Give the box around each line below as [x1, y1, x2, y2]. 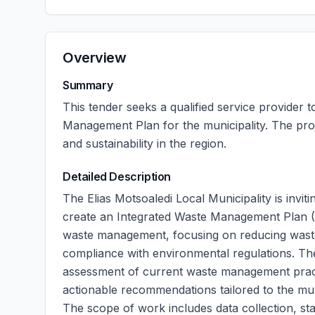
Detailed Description [63, 169, 171, 184]
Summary [63, 78, 113, 92]
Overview [63, 49, 126, 66]
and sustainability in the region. [63, 136, 226, 150]
